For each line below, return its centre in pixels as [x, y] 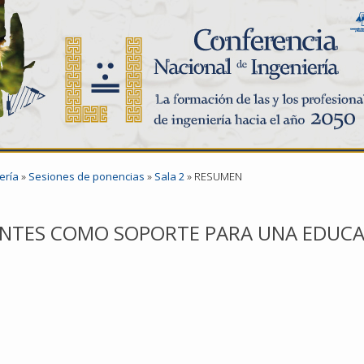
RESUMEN [218, 176]
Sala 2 [169, 176]
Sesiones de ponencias [87, 176]
